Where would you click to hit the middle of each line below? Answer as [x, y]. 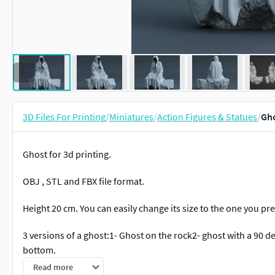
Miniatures [131, 117]
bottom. [39, 250]
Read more [53, 267]
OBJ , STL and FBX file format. [83, 181]
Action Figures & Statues [207, 117]
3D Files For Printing [64, 117]
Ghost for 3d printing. [67, 154]
